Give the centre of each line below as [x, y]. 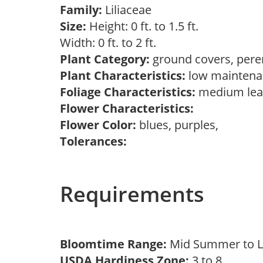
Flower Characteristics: [127, 108]
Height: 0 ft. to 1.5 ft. [142, 26]
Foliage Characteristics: [128, 92]
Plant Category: [105, 59]
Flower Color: [98, 125]
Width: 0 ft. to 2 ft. [111, 43]
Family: [81, 10]
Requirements [132, 194]
